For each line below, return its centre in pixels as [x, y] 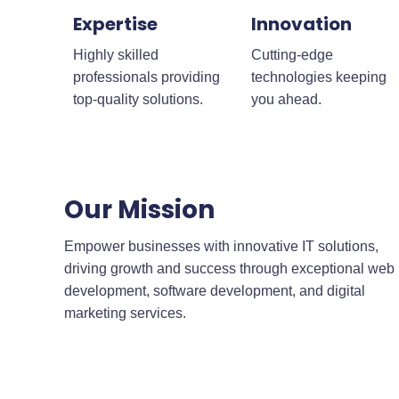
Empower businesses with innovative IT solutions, [221, 247]
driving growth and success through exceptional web [229, 269]
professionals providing [147, 77]
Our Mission [139, 210]
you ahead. [286, 99]
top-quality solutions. [138, 99]
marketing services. [125, 313]
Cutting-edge [292, 54]
